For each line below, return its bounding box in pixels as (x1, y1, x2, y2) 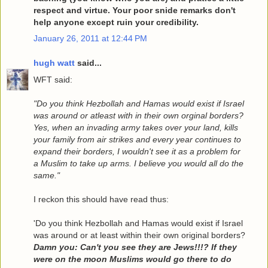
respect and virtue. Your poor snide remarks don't (33, 5, 236, 15)
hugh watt (33, 58, 75, 68)
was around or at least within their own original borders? (33, 230, 245, 240)
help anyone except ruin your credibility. (33, 17, 199, 27)
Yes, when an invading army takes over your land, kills (33, 122, 238, 132)
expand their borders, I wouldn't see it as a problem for (33, 146, 240, 156)
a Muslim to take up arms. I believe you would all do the (33, 158, 243, 168)
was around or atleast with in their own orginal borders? (33, 110, 243, 120)
